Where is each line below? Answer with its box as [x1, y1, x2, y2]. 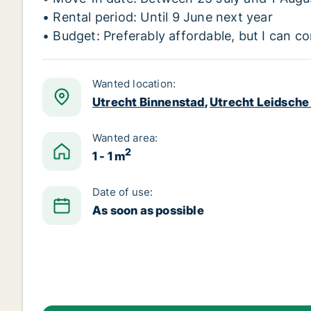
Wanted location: [92, 77, 176, 90]
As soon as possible [92, 203, 204, 217]
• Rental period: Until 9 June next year [42, 10, 273, 24]
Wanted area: [92, 131, 158, 144]
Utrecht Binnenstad [92, 95, 205, 109]
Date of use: [92, 185, 153, 199]
